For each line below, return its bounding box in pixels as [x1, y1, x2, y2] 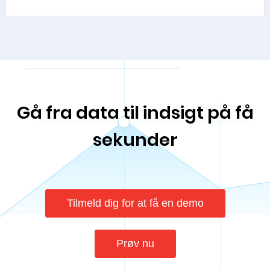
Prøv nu [116, 237, 154, 250]
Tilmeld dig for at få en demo [66, 197, 204, 209]
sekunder [92, 128, 178, 152]
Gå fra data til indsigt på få [16, 101, 254, 125]
